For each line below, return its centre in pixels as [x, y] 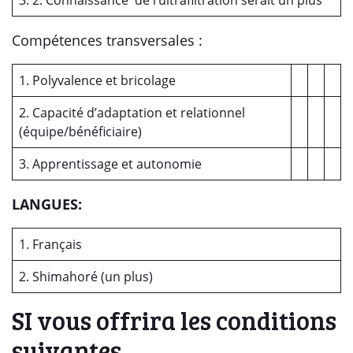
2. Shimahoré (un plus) [86, 277]
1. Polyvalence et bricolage [97, 80]
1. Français [50, 244]
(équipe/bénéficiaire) [80, 132]
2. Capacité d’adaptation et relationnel [132, 113]
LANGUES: [47, 204]
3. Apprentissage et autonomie [110, 164]
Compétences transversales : [107, 40]
